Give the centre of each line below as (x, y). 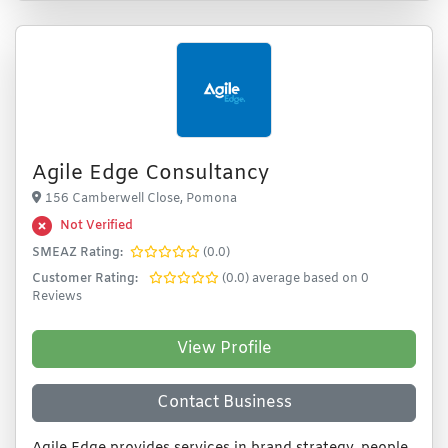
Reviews (57, 297)
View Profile (224, 348)
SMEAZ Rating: (77, 253)
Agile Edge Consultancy (150, 173)
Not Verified (96, 226)
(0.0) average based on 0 (295, 279)
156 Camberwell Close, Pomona (141, 199)
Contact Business (224, 402)
